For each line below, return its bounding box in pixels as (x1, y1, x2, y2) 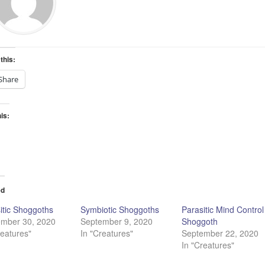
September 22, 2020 (182, 227, 259, 239)
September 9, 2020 (80, 215, 153, 227)
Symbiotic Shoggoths (80, 203, 159, 215)
